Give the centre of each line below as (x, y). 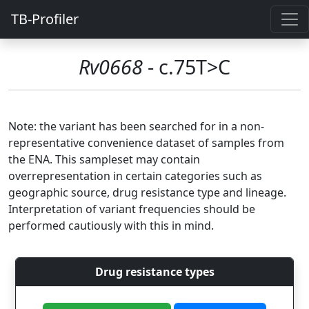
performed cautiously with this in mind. (111, 226)
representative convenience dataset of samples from (146, 143)
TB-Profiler (45, 19)
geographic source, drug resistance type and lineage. (147, 192)
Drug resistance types (154, 272)
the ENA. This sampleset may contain (104, 159)
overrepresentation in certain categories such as (135, 176)
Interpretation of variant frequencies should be (132, 209)
